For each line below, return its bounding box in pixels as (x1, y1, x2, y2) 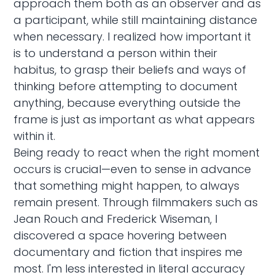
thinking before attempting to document (14, 78, 238, 94)
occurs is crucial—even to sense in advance (14, 161, 252, 177)
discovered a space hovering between (14, 227, 227, 243)
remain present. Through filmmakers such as (14, 194, 258, 210)
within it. (14, 128, 56, 144)
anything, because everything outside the (14, 95, 241, 110)
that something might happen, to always (14, 177, 240, 193)
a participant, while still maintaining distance (14, 12, 258, 28)
